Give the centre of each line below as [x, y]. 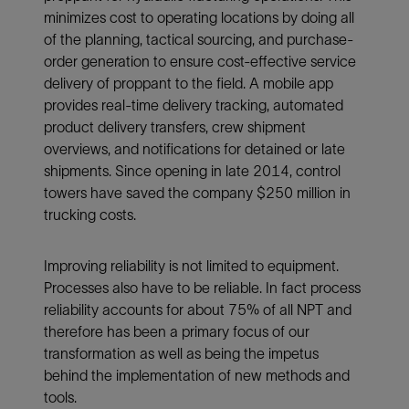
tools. [60, 397]
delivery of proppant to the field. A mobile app [189, 83]
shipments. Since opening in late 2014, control [192, 170]
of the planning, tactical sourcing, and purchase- [199, 39]
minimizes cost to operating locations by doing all [199, 17]
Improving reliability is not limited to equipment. [191, 265]
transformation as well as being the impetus [181, 353]
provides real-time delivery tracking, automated [194, 105]
